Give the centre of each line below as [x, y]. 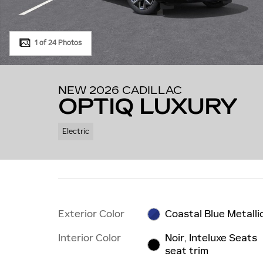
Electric [75, 131]
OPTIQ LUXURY [147, 107]
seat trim [187, 251]
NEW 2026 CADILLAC [120, 90]
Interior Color [90, 238]
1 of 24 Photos [58, 43]
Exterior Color [91, 213]
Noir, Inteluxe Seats [211, 238]
